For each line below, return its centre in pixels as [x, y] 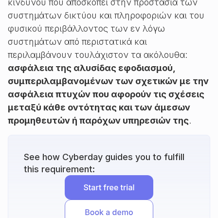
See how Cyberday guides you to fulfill [104, 157]
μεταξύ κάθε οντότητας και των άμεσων [99, 107]
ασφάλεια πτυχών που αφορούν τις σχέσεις [106, 94]
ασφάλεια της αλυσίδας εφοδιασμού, [91, 68]
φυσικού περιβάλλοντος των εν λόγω [86, 28]
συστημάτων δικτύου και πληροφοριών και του [106, 15]
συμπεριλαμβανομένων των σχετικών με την [108, 81]
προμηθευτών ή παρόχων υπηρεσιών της [98, 120]
